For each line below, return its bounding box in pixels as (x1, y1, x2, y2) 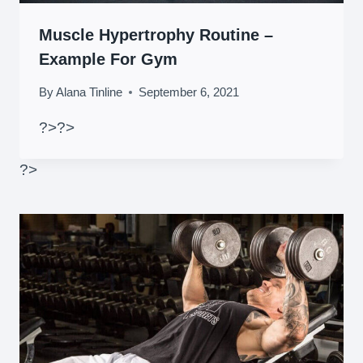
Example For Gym (39, 49, 177, 68)
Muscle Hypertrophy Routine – (39, 25, 273, 44)
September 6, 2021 (139, 85, 240, 100)
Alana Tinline (56, 85, 123, 100)
